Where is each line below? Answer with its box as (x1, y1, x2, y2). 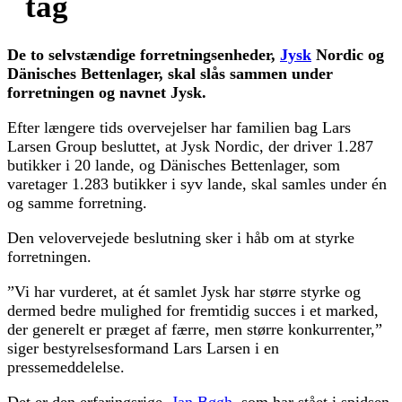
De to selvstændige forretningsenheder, (7, 45, 280, 64)
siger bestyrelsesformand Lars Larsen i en (7, 338, 279, 357)
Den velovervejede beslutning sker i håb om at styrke (7, 228, 354, 247)
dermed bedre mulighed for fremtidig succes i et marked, (7, 301, 379, 319)
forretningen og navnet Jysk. (7, 83, 206, 101)
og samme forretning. (7, 193, 147, 212)
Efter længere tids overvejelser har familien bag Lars (7, 118, 351, 136)
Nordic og (311, 45, 384, 64)
